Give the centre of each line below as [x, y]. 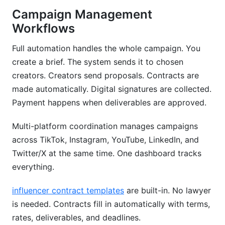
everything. [33, 167]
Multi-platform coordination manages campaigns [105, 126]
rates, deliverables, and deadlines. [76, 217]
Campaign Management [82, 14]
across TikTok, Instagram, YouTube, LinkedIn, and [105, 140]
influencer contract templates [68, 190]
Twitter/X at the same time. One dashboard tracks [107, 153]
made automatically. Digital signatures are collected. [112, 89]
